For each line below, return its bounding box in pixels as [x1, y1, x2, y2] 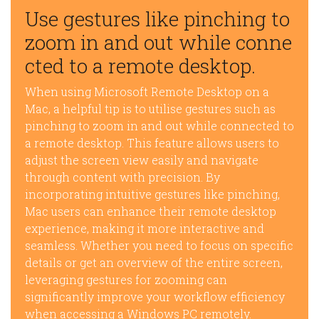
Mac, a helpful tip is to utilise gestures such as [25, 101, 276, 117]
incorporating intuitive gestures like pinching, [25, 187, 280, 202]
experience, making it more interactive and [25, 221, 264, 236]
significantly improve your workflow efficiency [25, 289, 285, 305]
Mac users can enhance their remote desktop [25, 204, 276, 219]
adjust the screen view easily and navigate [25, 152, 258, 168]
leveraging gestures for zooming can [25, 272, 227, 288]
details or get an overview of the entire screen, [25, 255, 283, 271]
